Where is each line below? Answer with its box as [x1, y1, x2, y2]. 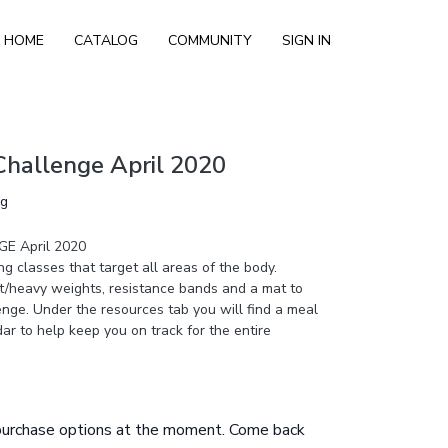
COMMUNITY [168, 30, 252, 50]
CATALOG [74, 30, 138, 50]
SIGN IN [282, 30, 331, 50]
